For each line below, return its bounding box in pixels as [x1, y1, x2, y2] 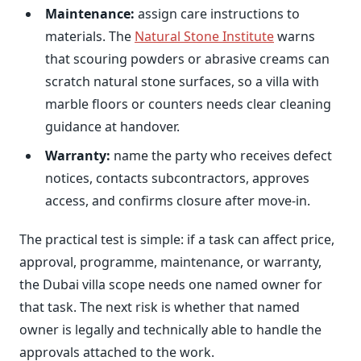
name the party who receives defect [110, 146, 332, 164]
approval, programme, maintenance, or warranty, [19, 252, 322, 271]
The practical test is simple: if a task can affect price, [19, 230, 334, 248]
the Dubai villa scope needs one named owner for [19, 275, 322, 293]
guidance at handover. [45, 117, 180, 135]
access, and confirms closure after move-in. [45, 191, 310, 210]
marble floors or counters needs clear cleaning [45, 94, 331, 113]
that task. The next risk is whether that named [19, 297, 300, 316]
